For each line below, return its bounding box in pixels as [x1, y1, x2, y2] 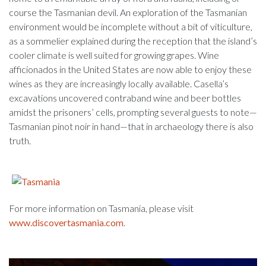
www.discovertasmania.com [9, 216, 123, 228]
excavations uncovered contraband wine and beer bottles [9, 91, 241, 103]
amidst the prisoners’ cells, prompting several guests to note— [9, 106, 257, 118]
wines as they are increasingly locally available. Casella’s [9, 77, 229, 89]
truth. [9, 134, 31, 146]
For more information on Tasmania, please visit [9, 202, 194, 214]
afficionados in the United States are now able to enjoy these [9, 63, 252, 75]
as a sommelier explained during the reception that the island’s [9, 34, 257, 46]
